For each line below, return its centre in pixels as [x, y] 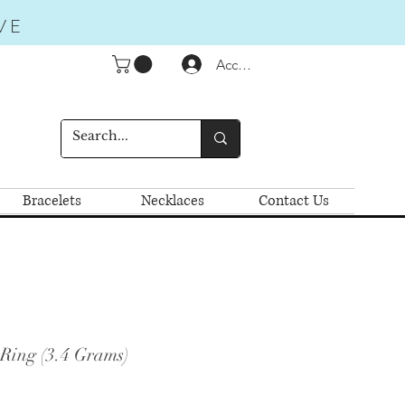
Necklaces [173, 200]
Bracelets [52, 200]
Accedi [237, 64]
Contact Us [294, 200]
